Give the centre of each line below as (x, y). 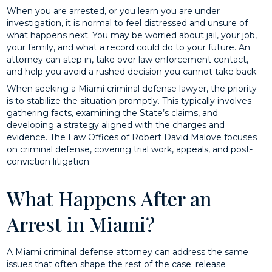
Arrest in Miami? (81, 223)
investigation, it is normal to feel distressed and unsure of (127, 23)
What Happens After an (109, 198)
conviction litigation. (49, 161)
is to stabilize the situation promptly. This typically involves (129, 100)
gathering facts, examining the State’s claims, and (113, 113)
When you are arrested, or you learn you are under (114, 11)
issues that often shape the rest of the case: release (117, 264)
